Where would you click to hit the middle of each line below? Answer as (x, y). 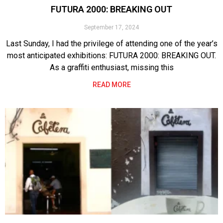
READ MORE (111, 84)
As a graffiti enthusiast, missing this (111, 67)
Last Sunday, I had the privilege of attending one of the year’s (111, 43)
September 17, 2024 (111, 27)
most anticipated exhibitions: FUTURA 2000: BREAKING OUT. (111, 55)
